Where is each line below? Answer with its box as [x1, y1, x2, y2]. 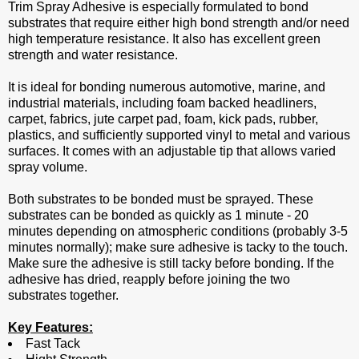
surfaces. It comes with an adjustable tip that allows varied [8, 144, 336, 159]
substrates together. [8, 288, 119, 303]
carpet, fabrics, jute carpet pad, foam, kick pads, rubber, [8, 112, 318, 127]
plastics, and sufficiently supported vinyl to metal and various [8, 128, 350, 143]
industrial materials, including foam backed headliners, [8, 96, 317, 111]
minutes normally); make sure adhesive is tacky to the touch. [8, 240, 348, 255]
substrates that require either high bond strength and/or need [8, 16, 349, 30]
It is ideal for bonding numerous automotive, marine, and [8, 80, 325, 95]
